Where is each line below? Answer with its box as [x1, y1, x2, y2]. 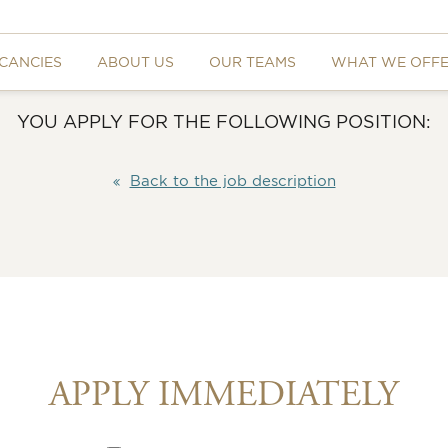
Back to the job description [129, 171, 336, 189]
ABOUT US [97, 54, 174, 69]
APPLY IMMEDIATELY [49, 371, 399, 418]
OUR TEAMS [209, 54, 296, 69]
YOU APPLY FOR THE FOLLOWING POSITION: [17, 111, 431, 131]
